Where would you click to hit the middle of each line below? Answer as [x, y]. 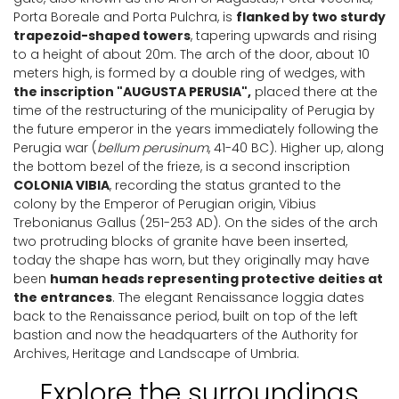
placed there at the [314, 92]
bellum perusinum [153, 148]
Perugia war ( [55, 148]
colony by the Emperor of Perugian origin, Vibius [165, 204]
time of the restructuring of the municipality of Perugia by [194, 110]
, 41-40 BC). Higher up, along [296, 148]
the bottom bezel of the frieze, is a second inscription [182, 167]
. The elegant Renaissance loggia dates [238, 297]
